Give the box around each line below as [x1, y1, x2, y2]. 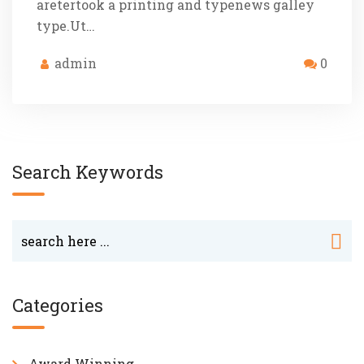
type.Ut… [37, 16, 95, 34]
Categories [12, 293, 103, 318]
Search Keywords [12, 159, 163, 184]
